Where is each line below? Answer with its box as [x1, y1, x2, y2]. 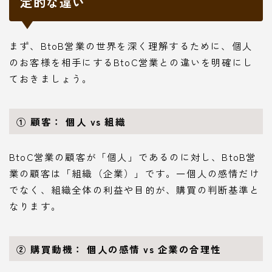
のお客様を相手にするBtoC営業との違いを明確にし [9, 55, 254, 69]
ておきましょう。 [9, 71, 93, 85]
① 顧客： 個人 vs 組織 [16, 114, 126, 128]
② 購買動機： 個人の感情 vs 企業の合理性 [16, 242, 222, 256]
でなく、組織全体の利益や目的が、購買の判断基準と [9, 182, 260, 196]
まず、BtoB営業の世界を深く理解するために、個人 [9, 38, 253, 52]
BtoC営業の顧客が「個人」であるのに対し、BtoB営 [9, 149, 257, 163]
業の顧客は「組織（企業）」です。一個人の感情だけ [9, 166, 260, 180]
